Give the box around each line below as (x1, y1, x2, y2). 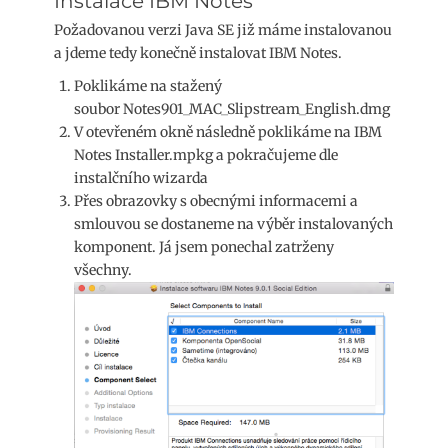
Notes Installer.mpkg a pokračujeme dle (74, 145, 338, 164)
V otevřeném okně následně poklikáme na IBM (74, 122, 382, 141)
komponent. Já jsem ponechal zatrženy (74, 237, 334, 256)
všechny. (74, 260, 132, 279)
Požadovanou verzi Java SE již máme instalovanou (54, 20, 392, 39)
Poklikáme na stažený (74, 76, 222, 95)
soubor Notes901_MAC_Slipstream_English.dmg (74, 99, 390, 118)
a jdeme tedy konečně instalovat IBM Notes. (54, 43, 342, 62)
